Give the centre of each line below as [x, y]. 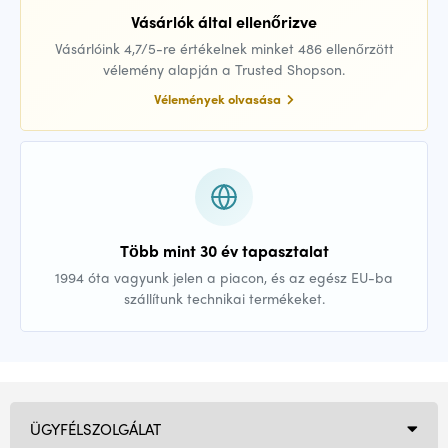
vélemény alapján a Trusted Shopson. [224, 69]
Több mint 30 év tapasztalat [224, 250]
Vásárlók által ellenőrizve [224, 21]
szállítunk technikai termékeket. [224, 298]
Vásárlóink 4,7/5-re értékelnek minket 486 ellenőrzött [224, 48]
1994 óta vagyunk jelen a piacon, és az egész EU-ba [224, 277]
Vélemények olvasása [219, 98]
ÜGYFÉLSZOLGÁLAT [95, 428]
